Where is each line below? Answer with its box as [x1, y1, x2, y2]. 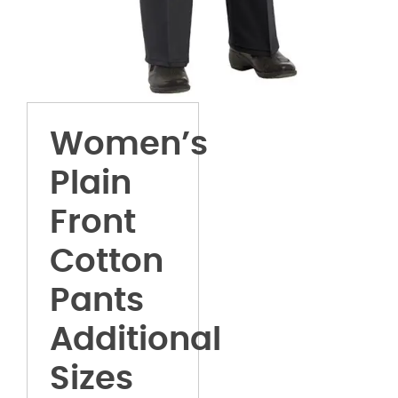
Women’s [50, 128, 208, 161]
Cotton [50, 245, 163, 278]
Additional [50, 323, 221, 356]
